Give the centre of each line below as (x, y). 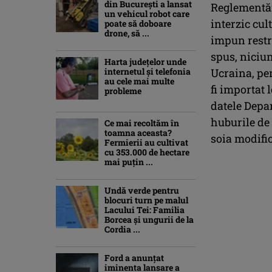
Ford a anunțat (134, 257)
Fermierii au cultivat (146, 142)
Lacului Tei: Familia (144, 209)
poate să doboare (138, 23)
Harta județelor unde (145, 61)
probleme (123, 90)
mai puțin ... (129, 161)
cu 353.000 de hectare (147, 152)
